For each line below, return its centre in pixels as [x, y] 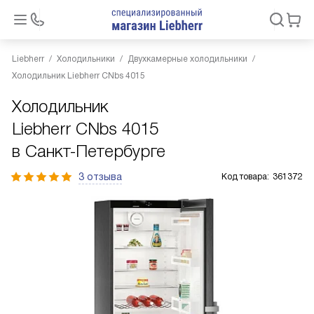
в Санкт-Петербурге [89, 151]
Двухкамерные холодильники [187, 59]
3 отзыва [100, 177]
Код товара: [245, 177]
